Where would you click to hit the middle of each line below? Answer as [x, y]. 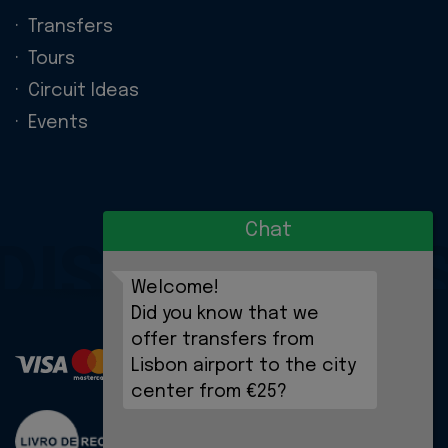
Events [58, 123]
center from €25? [209, 392]
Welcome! [175, 288]
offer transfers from [222, 340]
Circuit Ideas [83, 91]
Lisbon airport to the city [243, 366]
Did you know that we [225, 314]
